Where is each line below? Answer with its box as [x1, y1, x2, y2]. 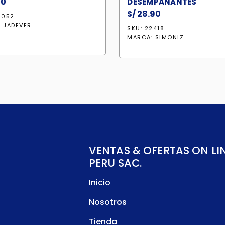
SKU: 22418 [127, 24, 165, 32]
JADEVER [3, 21, 32, 29]
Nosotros [88, 196, 127, 208]
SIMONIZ [155, 33, 184, 41]
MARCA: [127, 33, 155, 41]
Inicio [88, 177, 110, 188]
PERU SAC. [88, 156, 142, 170]
